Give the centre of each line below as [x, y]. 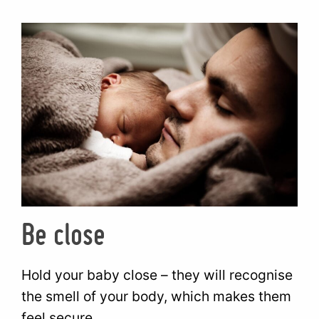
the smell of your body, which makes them [157, 296]
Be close [64, 234]
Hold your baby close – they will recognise [157, 274]
